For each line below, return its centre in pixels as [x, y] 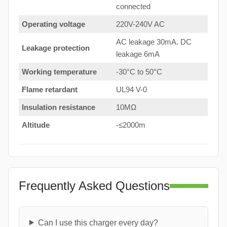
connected [133, 6]
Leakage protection [56, 48]
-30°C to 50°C [139, 71]
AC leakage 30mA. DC [154, 42]
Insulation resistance [59, 107]
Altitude [36, 125]
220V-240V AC [140, 24]
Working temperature [59, 71]
